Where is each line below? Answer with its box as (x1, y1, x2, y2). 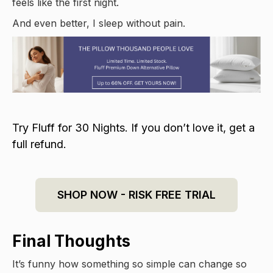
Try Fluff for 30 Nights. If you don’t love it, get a (12, 121, 255, 134)
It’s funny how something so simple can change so (12, 257, 247, 270)
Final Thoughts (12, 231, 130, 250)
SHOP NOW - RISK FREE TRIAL (57, 188, 216, 201)
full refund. (12, 137, 66, 151)
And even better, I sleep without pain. (12, 16, 185, 29)
